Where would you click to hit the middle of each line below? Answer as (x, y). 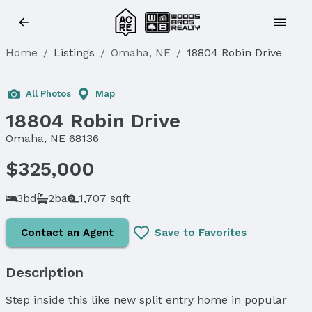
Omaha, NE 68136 (52, 138)
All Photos (48, 94)
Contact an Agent (67, 232)
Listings (74, 53)
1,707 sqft (104, 198)
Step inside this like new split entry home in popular (146, 299)
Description (45, 272)
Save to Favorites (201, 232)
